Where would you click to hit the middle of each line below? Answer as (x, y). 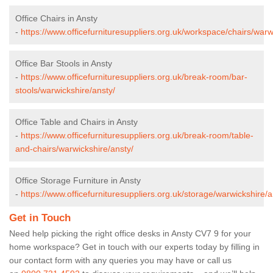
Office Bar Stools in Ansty (64, 63)
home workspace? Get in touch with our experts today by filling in (134, 246)
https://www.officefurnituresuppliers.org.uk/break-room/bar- (134, 76)
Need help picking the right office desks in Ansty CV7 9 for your (130, 233)
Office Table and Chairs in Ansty (76, 122)
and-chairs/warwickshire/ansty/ (74, 148)
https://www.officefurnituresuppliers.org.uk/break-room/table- (137, 135)
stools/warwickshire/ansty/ (65, 90)
